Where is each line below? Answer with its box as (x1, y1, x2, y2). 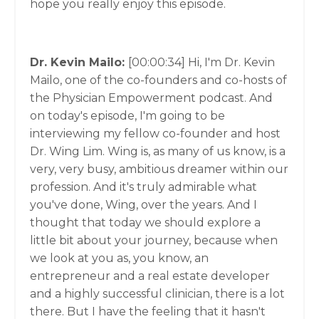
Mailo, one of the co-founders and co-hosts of (30, 73, 287, 87)
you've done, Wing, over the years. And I (30, 198, 257, 211)
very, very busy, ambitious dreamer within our (30, 162, 288, 176)
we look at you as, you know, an (30, 251, 209, 265)
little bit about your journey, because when (30, 234, 278, 247)
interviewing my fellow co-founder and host (30, 127, 281, 140)
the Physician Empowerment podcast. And (30, 91, 273, 105)
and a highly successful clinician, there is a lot (30, 287, 285, 300)
